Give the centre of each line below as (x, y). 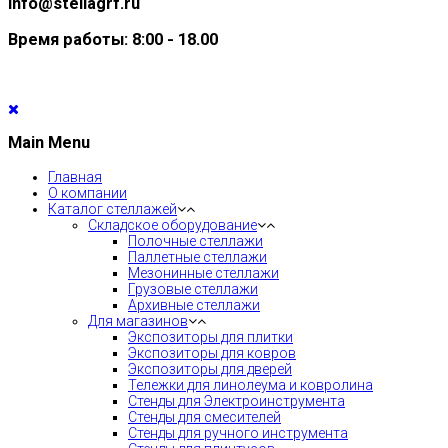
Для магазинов (138, 320)
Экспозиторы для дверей (210, 368)
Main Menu (49, 143)
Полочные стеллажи (195, 240)
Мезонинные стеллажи (203, 272)
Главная (75, 176)
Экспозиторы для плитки (210, 336)
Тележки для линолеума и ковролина (250, 384)
